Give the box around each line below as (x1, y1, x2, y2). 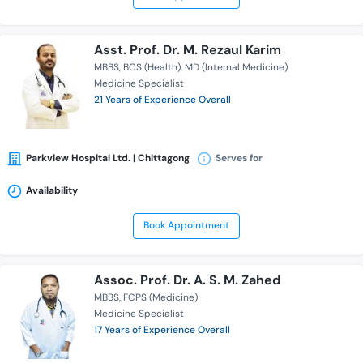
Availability (26, 184, 78, 198)
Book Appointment (143, 219, 229, 233)
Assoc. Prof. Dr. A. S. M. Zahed (94, 271, 280, 289)
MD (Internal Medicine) (185, 61, 288, 75)
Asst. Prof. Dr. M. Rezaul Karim (94, 41, 281, 59)
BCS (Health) (123, 61, 181, 75)
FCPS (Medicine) (123, 291, 198, 305)
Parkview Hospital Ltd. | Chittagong (26, 152, 190, 165)
